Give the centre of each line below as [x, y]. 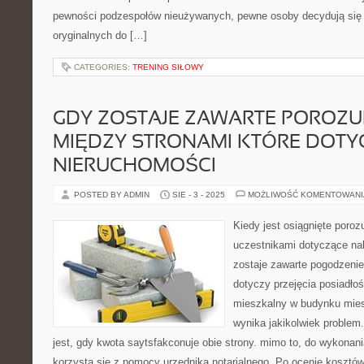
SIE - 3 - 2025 [199, 195]
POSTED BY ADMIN [113, 195]
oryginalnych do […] [100, 35]
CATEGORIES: [103, 67]
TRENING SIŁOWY [168, 67]
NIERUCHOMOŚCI [134, 167]
